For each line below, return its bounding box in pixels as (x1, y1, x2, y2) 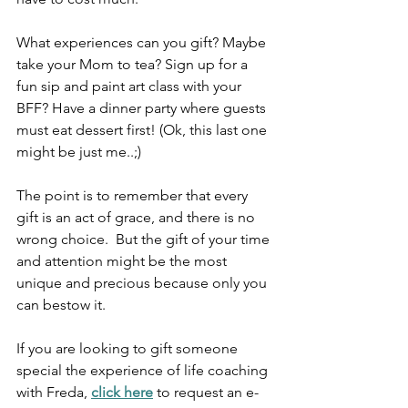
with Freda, (16, 383, 91, 402)
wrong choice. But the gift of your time (16, 230, 273, 249)
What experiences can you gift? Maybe (16, 34, 270, 52)
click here (91, 383, 153, 402)
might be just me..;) (16, 143, 141, 161)
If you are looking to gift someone (16, 340, 241, 358)
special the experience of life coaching (16, 362, 271, 380)
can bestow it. (16, 296, 109, 314)
